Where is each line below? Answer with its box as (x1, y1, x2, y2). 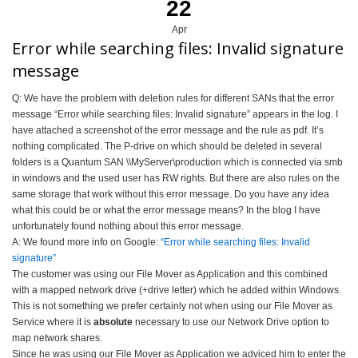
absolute (93, 316, 133, 328)
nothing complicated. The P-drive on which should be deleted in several (12, 140, 322, 152)
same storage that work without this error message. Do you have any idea (12, 188, 329, 200)
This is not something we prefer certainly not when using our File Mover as (12, 300, 332, 312)
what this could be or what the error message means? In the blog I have (12, 204, 320, 216)
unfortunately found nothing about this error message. (12, 220, 244, 232)
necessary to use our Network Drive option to (133, 316, 329, 328)
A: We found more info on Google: (12, 236, 161, 248)
